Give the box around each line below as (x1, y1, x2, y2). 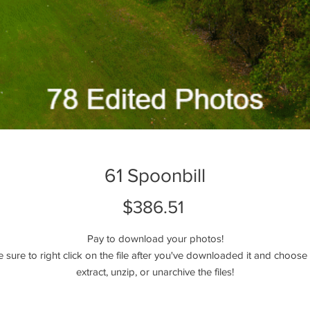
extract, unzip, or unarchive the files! (76, 266, 234, 277)
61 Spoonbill (104, 165, 206, 186)
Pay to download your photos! (86, 232, 224, 244)
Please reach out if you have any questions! (58, 282, 252, 294)
